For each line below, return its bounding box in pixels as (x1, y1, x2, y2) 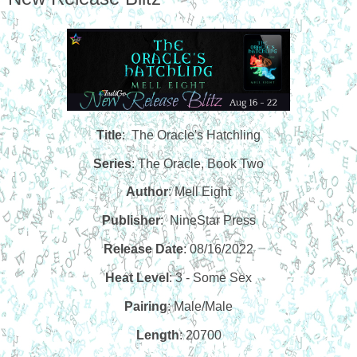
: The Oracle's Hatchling (122, 127, 261, 142)
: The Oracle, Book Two (131, 156, 264, 171)
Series (93, 156, 131, 171)
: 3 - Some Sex (169, 270, 252, 284)
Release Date (104, 242, 183, 257)
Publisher (101, 214, 160, 228)
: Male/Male (167, 299, 233, 313)
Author (126, 185, 168, 199)
